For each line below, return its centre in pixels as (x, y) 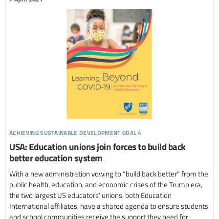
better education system (56, 157)
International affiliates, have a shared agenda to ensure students (109, 206)
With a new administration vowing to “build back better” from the (109, 173)
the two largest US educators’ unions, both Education (90, 195)
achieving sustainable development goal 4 (76, 131)
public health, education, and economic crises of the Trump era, (106, 184)
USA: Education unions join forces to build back (98, 146)
